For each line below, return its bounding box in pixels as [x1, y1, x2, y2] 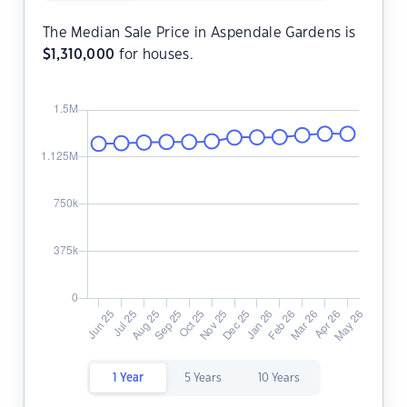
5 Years [184, 372, 222, 384]
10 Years [257, 372, 300, 384]
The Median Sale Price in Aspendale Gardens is [43, 26, 356, 41]
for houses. [114, 48, 194, 63]
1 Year [112, 372, 144, 384]
